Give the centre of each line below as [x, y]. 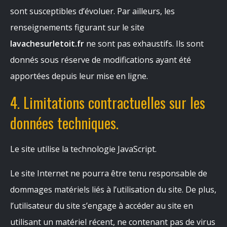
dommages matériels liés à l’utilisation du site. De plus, [113, 190]
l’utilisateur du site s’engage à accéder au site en [102, 206]
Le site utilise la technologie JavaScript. [83, 149]
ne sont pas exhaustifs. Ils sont [144, 44]
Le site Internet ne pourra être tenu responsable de [109, 173]
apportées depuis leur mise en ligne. [79, 76]
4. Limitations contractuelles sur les [108, 102]
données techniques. [64, 123]
